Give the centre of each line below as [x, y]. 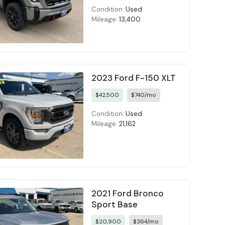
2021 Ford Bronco [127, 194]
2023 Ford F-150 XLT [133, 78]
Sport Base [114, 205]
